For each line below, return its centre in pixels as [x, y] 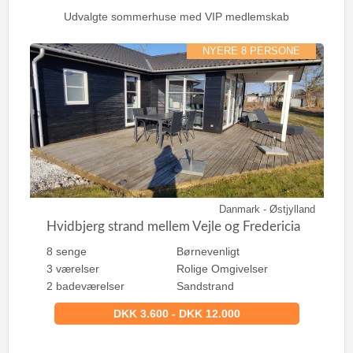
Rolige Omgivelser [223, 268]
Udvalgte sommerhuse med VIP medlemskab [176, 17]
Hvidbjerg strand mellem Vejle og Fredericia [173, 227]
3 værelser [72, 268]
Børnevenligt [208, 251]
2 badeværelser [85, 286]
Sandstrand [206, 286]
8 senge [66, 251]
